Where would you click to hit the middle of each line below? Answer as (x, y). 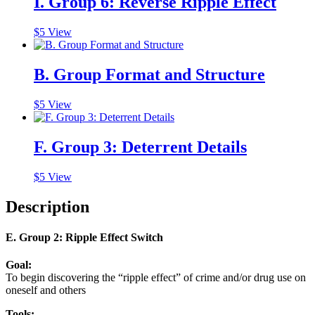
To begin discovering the (62, 278)
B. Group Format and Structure (149, 75)
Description (47, 206)
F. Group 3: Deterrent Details (140, 147)
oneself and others (46, 290)
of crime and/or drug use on (243, 278)
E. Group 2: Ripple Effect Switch (84, 237)
